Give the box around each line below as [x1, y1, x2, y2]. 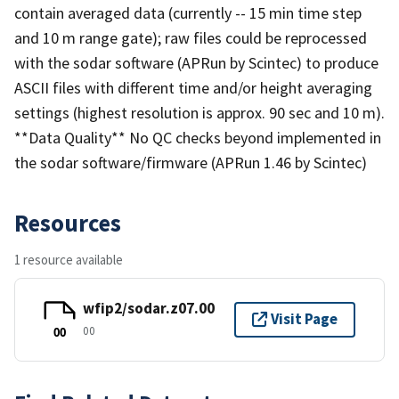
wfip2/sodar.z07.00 [83, 298, 215, 319]
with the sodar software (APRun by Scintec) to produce [14, 52, 379, 73]
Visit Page [271, 309, 338, 330]
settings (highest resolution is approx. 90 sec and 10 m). [14, 102, 385, 123]
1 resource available [14, 250, 123, 268]
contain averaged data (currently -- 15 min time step [14, 2, 362, 23]
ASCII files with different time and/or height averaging [14, 77, 372, 98]
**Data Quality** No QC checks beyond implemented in [14, 126, 381, 148]
